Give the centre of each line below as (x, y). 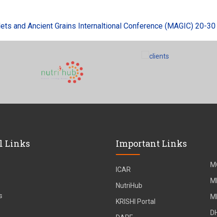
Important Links (151, 143)
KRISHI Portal (136, 201)
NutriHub (129, 185)
